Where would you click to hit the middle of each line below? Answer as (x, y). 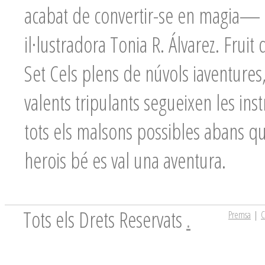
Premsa (240, 215)
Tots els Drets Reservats (105, 220)
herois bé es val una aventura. (125, 161)
